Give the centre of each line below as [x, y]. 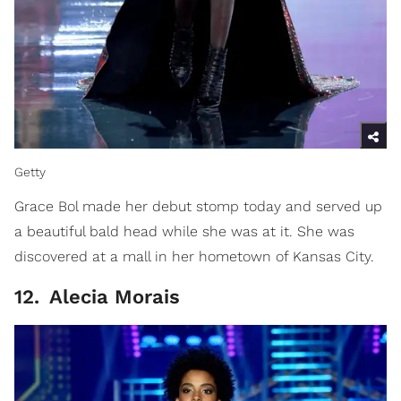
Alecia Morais [112, 296]
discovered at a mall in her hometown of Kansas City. [194, 256]
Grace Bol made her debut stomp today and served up [198, 206]
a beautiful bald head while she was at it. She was [184, 231]
